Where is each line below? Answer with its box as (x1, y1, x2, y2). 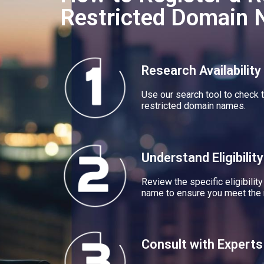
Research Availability (141, 62, 261, 78)
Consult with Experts (141, 237, 263, 252)
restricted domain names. (141, 100, 246, 111)
